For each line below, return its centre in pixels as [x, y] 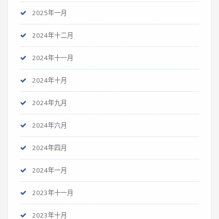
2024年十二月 [53, 35]
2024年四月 [50, 148]
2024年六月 [50, 125]
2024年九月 [50, 103]
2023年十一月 [53, 193]
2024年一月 [50, 170]
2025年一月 [50, 13]
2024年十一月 [53, 58]
